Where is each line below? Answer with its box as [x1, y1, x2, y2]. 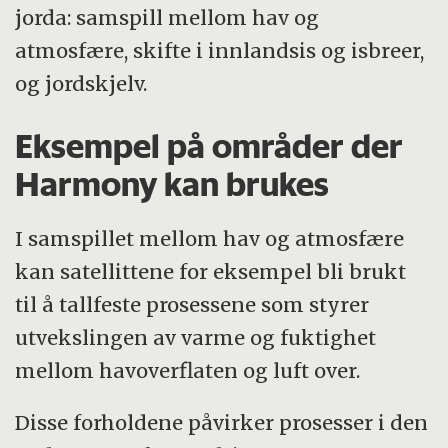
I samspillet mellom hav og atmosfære [15, 225, 405, 251]
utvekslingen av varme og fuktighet [15, 324, 377, 350]
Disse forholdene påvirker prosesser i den [15, 410, 429, 436]
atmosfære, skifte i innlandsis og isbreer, [15, 38, 425, 64]
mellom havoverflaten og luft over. [15, 357, 361, 383]
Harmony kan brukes [15, 164, 330, 205]
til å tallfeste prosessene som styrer [15, 291, 370, 317]
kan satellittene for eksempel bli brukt [15, 258, 407, 284]
